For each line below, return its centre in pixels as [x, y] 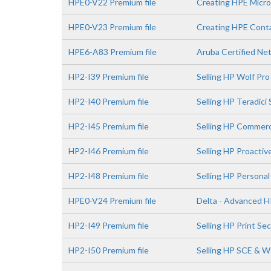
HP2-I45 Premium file [109, 126]
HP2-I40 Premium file [109, 101]
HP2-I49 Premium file [109, 225]
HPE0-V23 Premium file [112, 27]
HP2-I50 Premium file [109, 250]
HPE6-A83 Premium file [113, 52]
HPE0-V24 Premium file [112, 201]
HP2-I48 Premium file [109, 176]
